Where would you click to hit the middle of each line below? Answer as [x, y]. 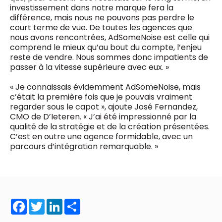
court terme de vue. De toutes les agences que [101, 27]
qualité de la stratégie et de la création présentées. [110, 126]
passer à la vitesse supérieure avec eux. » [89, 67]
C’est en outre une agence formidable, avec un [101, 136]
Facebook [46, 202]
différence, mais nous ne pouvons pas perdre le [102, 17]
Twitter [59, 202]
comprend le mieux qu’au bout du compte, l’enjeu [106, 47]
